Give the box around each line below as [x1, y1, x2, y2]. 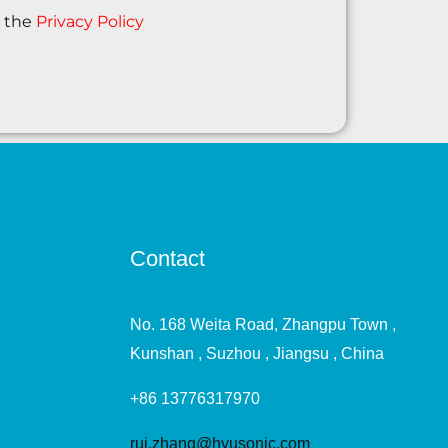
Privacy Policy [36, 12, 144, 31]
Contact [129, 246, 205, 271]
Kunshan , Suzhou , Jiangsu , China [129, 345, 384, 362]
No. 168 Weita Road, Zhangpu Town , [129, 316, 396, 333]
